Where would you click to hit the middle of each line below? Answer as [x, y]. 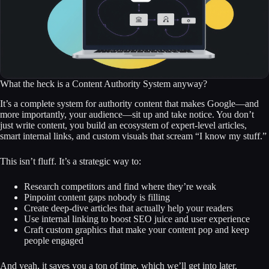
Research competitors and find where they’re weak [120, 186]
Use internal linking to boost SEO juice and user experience [137, 219]
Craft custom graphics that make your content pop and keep [137, 229]
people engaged [54, 240]
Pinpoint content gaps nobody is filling [97, 197]
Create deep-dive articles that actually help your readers [128, 208]
